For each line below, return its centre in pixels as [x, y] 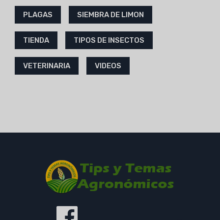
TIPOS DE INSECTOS [109, 40]
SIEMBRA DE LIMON [111, 14]
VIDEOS [108, 66]
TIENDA [36, 40]
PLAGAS [38, 14]
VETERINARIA [47, 66]
